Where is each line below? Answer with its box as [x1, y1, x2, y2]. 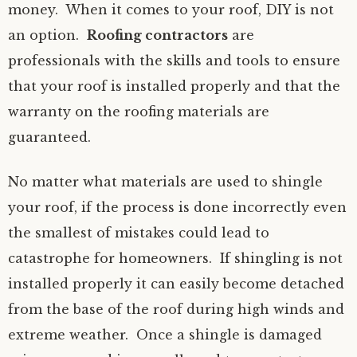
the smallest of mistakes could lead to [8, 225, 269, 241]
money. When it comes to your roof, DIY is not [8, 2, 334, 18]
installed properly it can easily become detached [8, 276, 344, 292]
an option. [8, 27, 87, 43]
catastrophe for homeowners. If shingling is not [8, 250, 343, 266]
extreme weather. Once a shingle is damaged [8, 327, 322, 343]
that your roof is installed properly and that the [8, 78, 340, 94]
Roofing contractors [87, 27, 228, 43]
